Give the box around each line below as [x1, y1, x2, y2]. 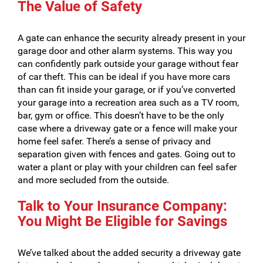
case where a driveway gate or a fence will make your [18, 123, 237, 134]
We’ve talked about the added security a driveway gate [18, 247, 241, 258]
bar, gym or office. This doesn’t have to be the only [18, 110, 224, 121]
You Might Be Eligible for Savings [18, 213, 227, 230]
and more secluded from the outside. [18, 174, 169, 186]
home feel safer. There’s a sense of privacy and [18, 136, 211, 147]
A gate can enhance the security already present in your [18, 32, 245, 43]
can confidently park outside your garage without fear [18, 58, 238, 69]
